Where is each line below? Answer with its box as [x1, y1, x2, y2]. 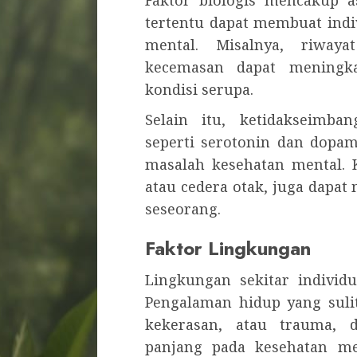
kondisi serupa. [145, 80, 253, 100]
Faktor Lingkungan [145, 234, 311, 263]
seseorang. [145, 199, 221, 219]
